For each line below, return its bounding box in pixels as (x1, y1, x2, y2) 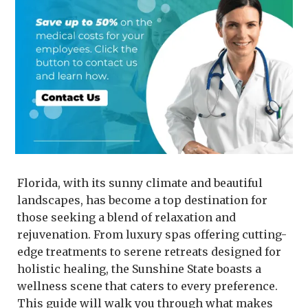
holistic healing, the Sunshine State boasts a (17, 261, 261, 276)
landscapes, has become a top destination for (17, 192, 267, 207)
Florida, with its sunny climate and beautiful (17, 175, 263, 190)
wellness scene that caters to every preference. (17, 278, 278, 293)
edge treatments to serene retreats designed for (17, 244, 281, 258)
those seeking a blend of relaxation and (17, 210, 236, 224)
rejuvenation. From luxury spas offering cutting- (17, 227, 287, 241)
